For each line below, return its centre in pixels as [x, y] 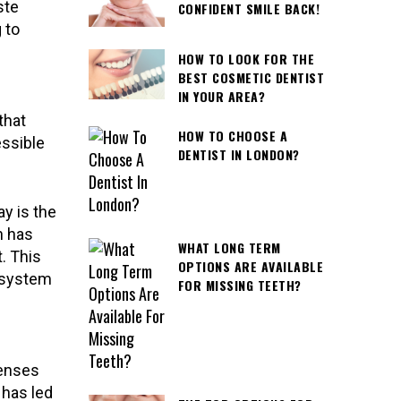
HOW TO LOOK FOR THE [246, 58]
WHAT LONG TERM [229, 247]
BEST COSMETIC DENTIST [251, 77]
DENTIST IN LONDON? [239, 154]
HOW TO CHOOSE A [232, 135]
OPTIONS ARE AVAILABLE [250, 266]
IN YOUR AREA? [221, 96]
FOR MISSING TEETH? [239, 285]
